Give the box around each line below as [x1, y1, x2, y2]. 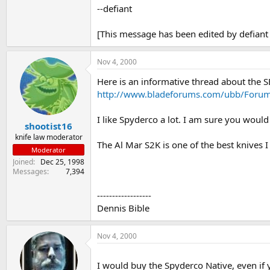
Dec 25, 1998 [40, 156, 84, 167]
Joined [13, 156, 33, 167]
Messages [13, 166, 47, 177]
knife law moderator [14, 131, 83, 142]
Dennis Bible [97, 202, 149, 215]
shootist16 [25, 119, 72, 132]
